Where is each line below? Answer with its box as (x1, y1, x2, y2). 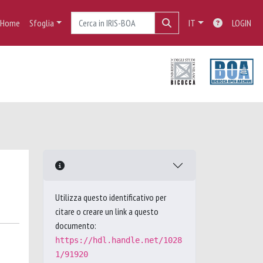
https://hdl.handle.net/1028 (55, 235, 182, 245)
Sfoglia (29, 17, 54, 29)
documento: (55, 220, 96, 231)
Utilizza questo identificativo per (55, 191, 166, 203)
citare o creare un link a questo (55, 205, 159, 217)
